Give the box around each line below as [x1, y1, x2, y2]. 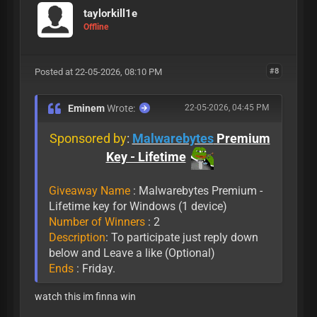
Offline [83, 22, 108, 33]
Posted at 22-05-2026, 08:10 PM [34, 66, 162, 77]
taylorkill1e [83, 7, 137, 21]
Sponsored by [49, 130, 127, 146]
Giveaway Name [48, 183, 130, 197]
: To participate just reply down [105, 230, 258, 244]
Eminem [68, 102, 108, 114]
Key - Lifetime [105, 149, 186, 164]
